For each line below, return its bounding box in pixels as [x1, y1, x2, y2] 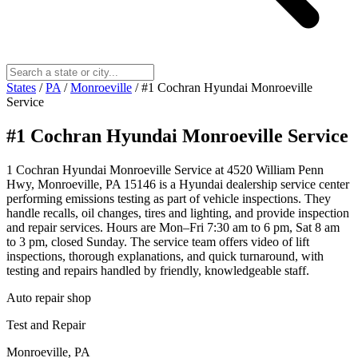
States [6, 80, 36, 94]
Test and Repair [6, 317, 86, 332]
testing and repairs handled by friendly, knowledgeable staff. [6, 263, 309, 277]
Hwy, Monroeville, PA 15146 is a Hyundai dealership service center [6, 177, 349, 191]
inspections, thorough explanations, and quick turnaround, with [6, 249, 324, 263]
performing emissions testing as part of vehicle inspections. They [6, 191, 331, 205]
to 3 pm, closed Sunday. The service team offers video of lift [6, 234, 309, 249]
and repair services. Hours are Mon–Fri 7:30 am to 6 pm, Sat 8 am [6, 220, 340, 234]
